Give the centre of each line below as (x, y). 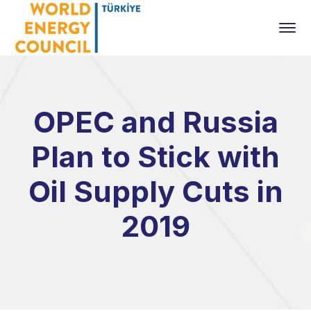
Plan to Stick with (155, 157)
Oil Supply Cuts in (155, 191)
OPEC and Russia (155, 122)
